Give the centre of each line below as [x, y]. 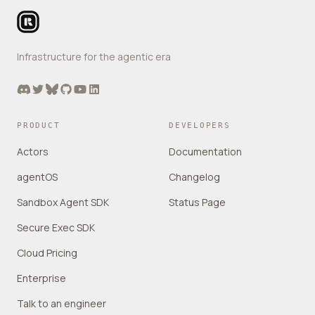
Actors [33, 152]
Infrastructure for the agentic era [94, 57]
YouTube [96, 89]
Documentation [205, 152]
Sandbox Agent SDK [63, 202]
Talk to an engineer [62, 303]
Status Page [197, 202]
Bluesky [64, 89]
